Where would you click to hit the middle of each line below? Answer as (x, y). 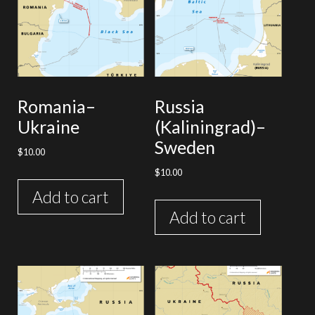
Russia (180, 106)
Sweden (185, 147)
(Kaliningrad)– (211, 126)
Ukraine (49, 126)
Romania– (57, 106)
